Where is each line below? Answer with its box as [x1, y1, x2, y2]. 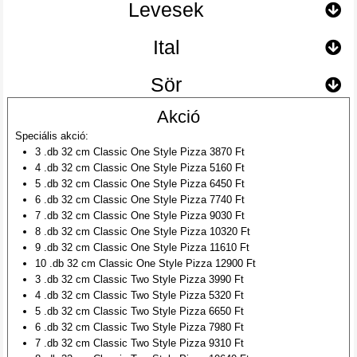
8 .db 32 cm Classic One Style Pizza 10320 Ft [35, 225, 251, 237]
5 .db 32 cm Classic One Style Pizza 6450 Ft [35, 177, 245, 190]
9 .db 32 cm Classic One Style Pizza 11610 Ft [35, 241, 250, 253]
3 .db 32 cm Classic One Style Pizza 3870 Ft [35, 145, 245, 158]
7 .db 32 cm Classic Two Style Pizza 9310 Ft [35, 336, 245, 349]
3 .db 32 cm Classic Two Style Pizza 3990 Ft [35, 273, 245, 285]
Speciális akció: [15, 129, 89, 142]
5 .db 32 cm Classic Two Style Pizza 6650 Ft [35, 304, 245, 317]
